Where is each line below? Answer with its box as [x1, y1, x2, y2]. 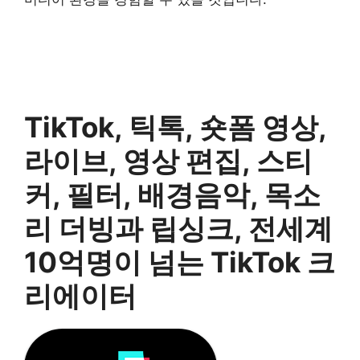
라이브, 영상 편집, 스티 [24, 144, 313, 178]
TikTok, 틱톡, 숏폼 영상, [24, 110, 326, 144]
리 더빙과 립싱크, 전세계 [24, 211, 333, 245]
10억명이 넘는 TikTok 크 [24, 245, 335, 279]
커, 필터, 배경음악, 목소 [24, 178, 321, 211]
